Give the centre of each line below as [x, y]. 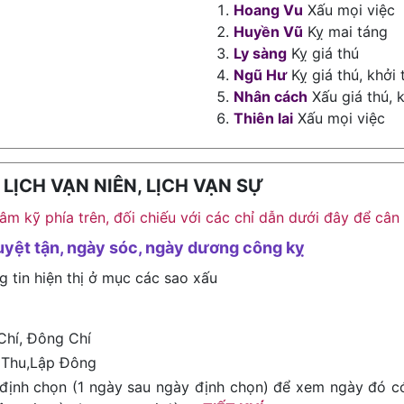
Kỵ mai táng [345, 32]
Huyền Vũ [268, 32]
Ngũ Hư [260, 75]
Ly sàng [260, 53]
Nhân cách [271, 96]
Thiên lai [263, 118]
